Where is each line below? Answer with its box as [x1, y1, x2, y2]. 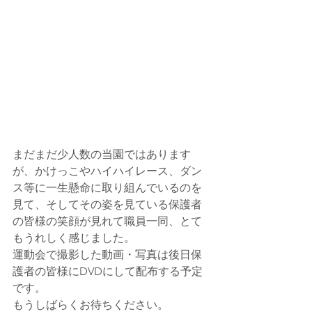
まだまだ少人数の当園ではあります [13, 148, 191, 162]
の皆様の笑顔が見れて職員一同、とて [13, 214, 202, 228]
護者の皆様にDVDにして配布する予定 [13, 265, 203, 279]
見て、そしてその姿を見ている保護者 [13, 198, 202, 212]
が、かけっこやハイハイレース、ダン [13, 164, 202, 178]
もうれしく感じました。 [13, 231, 135, 245]
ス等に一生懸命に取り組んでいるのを [13, 181, 202, 195]
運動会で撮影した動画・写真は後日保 [13, 248, 202, 262]
